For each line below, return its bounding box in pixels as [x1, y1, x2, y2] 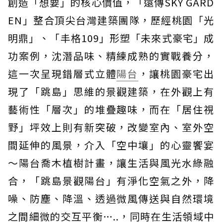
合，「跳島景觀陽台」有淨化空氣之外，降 [8, 173, 214, 188]
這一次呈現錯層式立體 [8, 66, 117, 81]
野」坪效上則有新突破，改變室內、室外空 [8, 119, 214, 134]
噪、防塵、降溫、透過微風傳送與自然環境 [8, 191, 214, 206]
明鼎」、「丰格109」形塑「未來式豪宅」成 [8, 30, 214, 45]
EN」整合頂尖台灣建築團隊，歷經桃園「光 [8, 12, 214, 27]
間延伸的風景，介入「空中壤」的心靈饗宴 [8, 137, 214, 152]
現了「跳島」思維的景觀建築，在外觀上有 [8, 84, 214, 99]
